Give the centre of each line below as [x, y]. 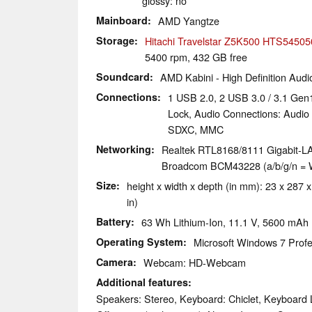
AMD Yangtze [189, 21]
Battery [114, 222]
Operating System [140, 242]
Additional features [142, 282]
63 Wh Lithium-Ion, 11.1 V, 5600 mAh [225, 222]
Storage [115, 41]
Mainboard [122, 21]
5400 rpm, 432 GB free [196, 57]
